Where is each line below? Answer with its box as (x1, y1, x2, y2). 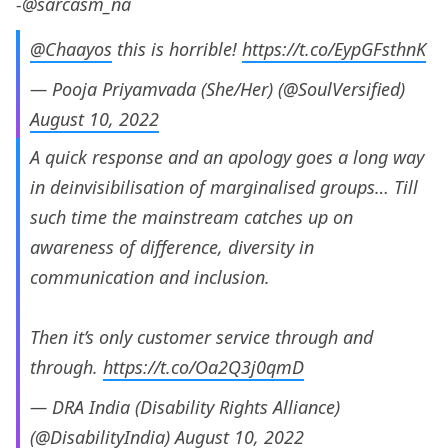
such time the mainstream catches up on (30, 204, 353, 229)
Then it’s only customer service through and (30, 324, 373, 349)
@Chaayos (30, 36, 112, 61)
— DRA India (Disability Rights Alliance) (30, 394, 340, 419)
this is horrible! (112, 36, 242, 61)
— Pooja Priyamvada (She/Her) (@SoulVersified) (30, 76, 405, 101)
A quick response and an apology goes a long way (30, 144, 424, 169)
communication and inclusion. (30, 264, 270, 289)
